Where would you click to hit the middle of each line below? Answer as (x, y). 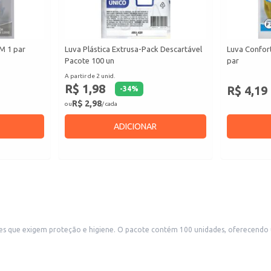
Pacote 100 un (90, 61)
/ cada (110, 103)
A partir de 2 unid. (90, 76)
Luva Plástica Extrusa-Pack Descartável (134, 49)
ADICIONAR (135, 127)
